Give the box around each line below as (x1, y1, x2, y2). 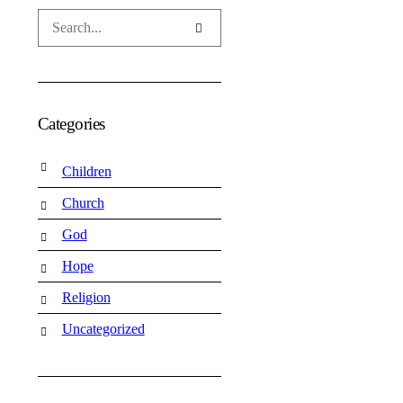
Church (61, 195, 104, 210)
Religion (61, 290, 111, 305)
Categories (37, 114, 105, 133)
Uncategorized (61, 321, 145, 336)
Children (61, 164, 112, 179)
